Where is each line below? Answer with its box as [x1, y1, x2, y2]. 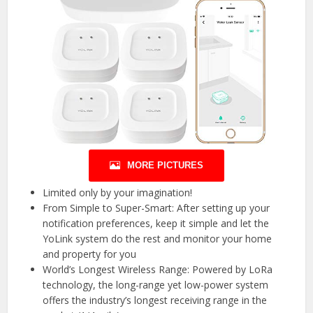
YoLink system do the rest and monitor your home [43, 232, 272, 246]
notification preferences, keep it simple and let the [43, 217, 270, 231]
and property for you [43, 247, 137, 261]
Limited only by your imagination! [43, 186, 193, 200]
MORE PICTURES [127, 160, 203, 171]
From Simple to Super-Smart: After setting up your [43, 201, 270, 215]
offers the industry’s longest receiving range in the [43, 293, 268, 307]
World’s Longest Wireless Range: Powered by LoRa [43, 263, 273, 277]
